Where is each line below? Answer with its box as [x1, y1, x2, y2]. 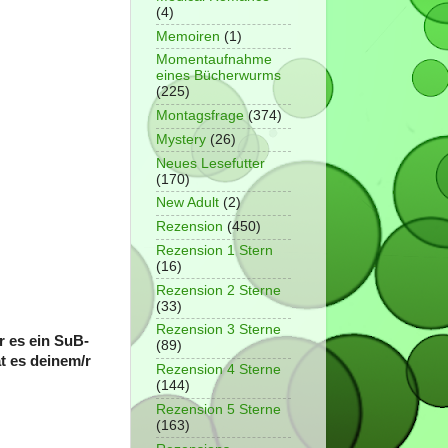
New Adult [156, 195, 219, 211]
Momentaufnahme [156, 52, 272, 68]
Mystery [156, 131, 206, 147]
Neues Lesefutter [156, 155, 265, 171]
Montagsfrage [156, 108, 244, 124]
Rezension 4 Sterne [156, 362, 281, 378]
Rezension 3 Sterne [156, 322, 281, 338]
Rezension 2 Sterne [156, 282, 281, 298]
